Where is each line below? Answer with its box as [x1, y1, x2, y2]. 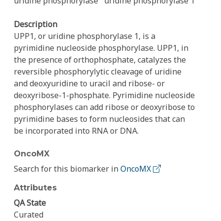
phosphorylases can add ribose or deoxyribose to [14, 102, 195, 112]
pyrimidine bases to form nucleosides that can [14, 113, 185, 124]
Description [14, 19, 57, 30]
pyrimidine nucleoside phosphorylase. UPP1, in [14, 42, 188, 53]
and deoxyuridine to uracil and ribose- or [14, 78, 165, 89]
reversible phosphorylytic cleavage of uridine [14, 66, 182, 77]
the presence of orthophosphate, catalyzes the [14, 54, 186, 65]
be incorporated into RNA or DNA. [14, 125, 139, 136]
